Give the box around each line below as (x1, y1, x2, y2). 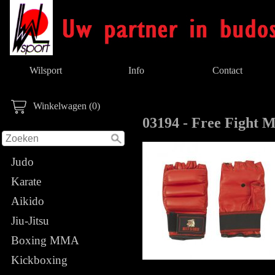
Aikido (11, 195, 44, 207)
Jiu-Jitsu (11, 214, 49, 227)
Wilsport (29, 65, 62, 76)
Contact (212, 65, 242, 76)
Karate (11, 175, 41, 188)
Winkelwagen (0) (33, 100, 100, 111)
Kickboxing (11, 254, 68, 266)
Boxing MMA (11, 234, 79, 247)
